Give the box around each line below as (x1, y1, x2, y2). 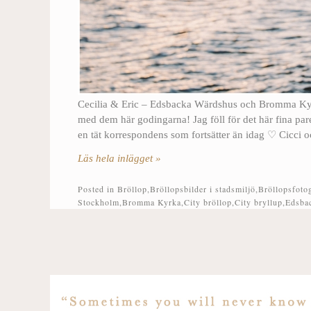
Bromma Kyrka (122, 196, 181, 208)
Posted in (78, 183, 117, 195)
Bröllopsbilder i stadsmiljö (150, 183, 255, 195)
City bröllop (184, 196, 232, 208)
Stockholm (78, 196, 119, 208)
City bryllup (235, 196, 283, 208)
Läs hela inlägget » (78, 153, 161, 165)
